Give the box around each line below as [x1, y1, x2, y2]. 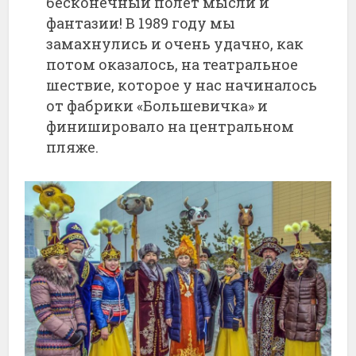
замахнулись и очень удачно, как [46, 33, 304, 53]
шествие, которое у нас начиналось [46, 75, 318, 95]
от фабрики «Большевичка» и [46, 95, 269, 115]
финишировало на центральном [46, 116, 295, 136]
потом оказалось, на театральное [46, 54, 299, 74]
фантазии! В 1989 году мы [46, 13, 236, 33]
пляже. [46, 137, 99, 157]
